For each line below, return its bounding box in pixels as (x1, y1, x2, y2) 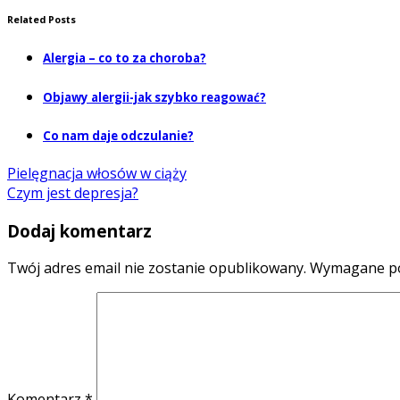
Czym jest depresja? (7, 183, 138, 203)
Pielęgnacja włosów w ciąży (7, 163, 187, 183)
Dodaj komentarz (7, 219, 152, 242)
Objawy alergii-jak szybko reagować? (43, 88, 266, 105)
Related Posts (7, 12, 76, 26)
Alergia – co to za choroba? (43, 50, 206, 67)
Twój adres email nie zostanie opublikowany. (7, 258, 306, 279)
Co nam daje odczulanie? (43, 127, 194, 144)
